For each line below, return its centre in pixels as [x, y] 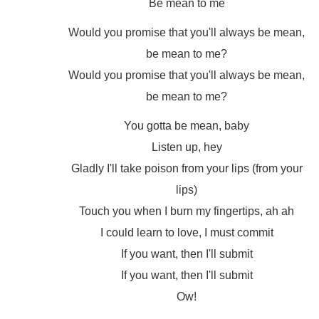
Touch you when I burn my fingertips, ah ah [187, 211]
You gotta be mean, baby [187, 126]
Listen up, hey [187, 147]
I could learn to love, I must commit [187, 232]
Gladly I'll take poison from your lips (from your [187, 168]
